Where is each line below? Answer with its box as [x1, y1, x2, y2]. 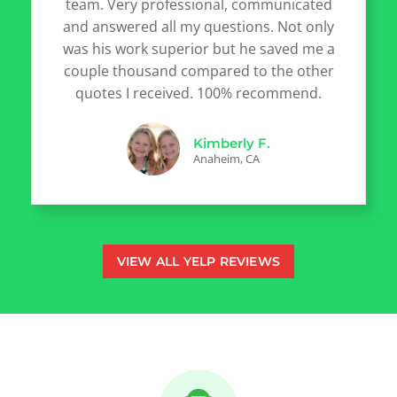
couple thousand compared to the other [63, 60, 334, 81]
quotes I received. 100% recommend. [75, 82, 322, 103]
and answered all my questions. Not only [63, 16, 334, 36]
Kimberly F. [193, 134, 270, 152]
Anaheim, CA [193, 150, 260, 167]
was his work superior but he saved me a [62, 38, 335, 58]
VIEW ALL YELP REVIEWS [116, 253, 281, 269]
